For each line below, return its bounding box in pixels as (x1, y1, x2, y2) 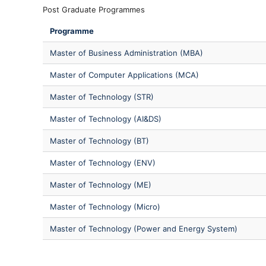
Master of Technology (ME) (50, 179, 151, 189)
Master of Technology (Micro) (50, 201, 160, 211)
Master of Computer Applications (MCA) (50, 69, 199, 80)
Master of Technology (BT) (50, 135, 149, 145)
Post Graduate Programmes (43, 4, 145, 14)
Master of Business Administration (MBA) (50, 47, 203, 58)
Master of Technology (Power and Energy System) (50, 223, 237, 233)
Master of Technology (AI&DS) (50, 113, 161, 123)
